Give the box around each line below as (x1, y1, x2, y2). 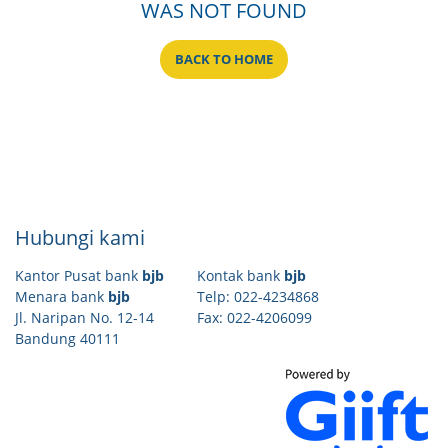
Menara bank (15, 286, 108, 306)
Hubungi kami (15, 223, 145, 251)
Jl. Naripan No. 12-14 (15, 307, 154, 327)
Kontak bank (197, 265, 284, 285)
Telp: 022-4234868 (197, 286, 319, 306)
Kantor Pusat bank (15, 265, 142, 285)
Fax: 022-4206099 (197, 307, 312, 327)
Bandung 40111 (15, 328, 120, 348)
